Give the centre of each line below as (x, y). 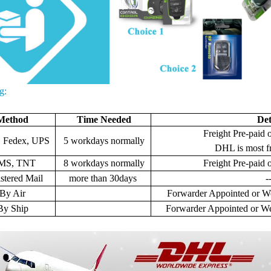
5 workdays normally (103, 140)
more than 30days (103, 178)
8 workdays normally (103, 163)
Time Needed (103, 119)
